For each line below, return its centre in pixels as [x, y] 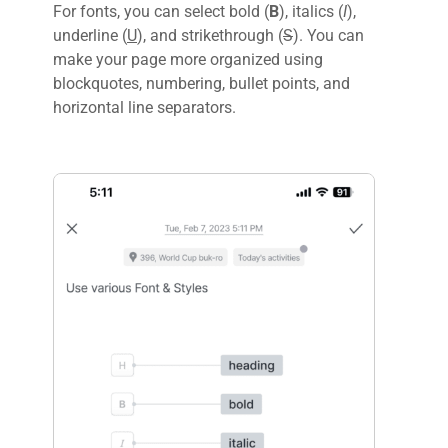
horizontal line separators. [144, 108]
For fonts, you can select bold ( [161, 12]
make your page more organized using [188, 60]
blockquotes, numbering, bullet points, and [201, 84]
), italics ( [311, 12]
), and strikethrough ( [210, 36]
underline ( [90, 36]
